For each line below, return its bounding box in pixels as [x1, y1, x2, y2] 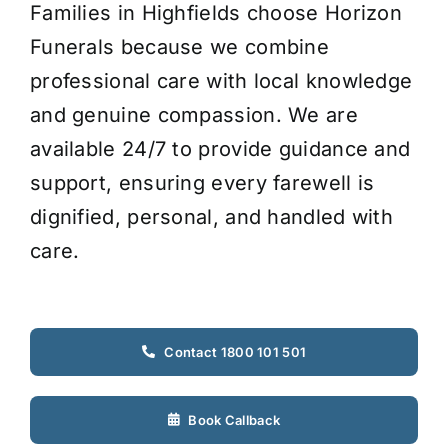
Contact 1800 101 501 [164, 343, 307, 360]
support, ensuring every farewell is [29, 170, 375, 195]
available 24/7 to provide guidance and [29, 136, 411, 161]
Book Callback [188, 411, 281, 428]
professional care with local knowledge [29, 68, 413, 93]
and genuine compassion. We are [29, 102, 358, 127]
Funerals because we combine [29, 34, 330, 59]
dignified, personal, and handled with [29, 204, 394, 229]
